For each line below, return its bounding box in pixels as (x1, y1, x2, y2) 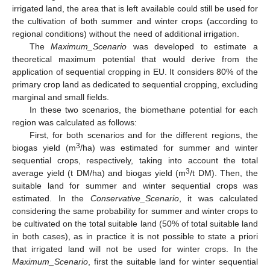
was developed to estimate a (127, 42, 259, 52)
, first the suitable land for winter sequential (88, 257, 258, 267)
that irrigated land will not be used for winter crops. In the (12, 244, 258, 254)
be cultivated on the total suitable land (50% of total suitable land (12, 219, 258, 229)
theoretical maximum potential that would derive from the (12, 54, 258, 64)
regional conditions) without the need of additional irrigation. (12, 29, 239, 39)
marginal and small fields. (12, 92, 109, 102)
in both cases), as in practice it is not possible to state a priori (12, 231, 258, 242)
